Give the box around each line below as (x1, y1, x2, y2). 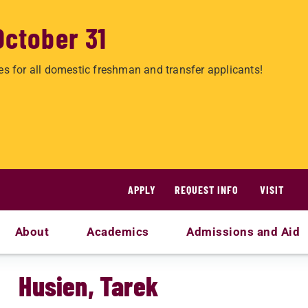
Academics (87, 225, 149, 239)
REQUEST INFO (175, 183, 239, 196)
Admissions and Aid (186, 225, 300, 239)
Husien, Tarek (19, 269, 159, 302)
